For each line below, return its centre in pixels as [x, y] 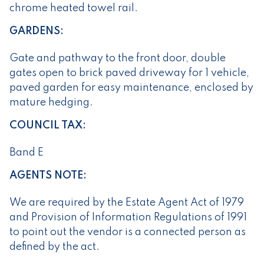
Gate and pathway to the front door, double [118, 59]
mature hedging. [51, 103]
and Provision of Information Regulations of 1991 [128, 218]
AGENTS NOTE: [48, 176]
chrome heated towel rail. [74, 9]
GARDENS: [37, 32]
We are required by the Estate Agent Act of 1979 [127, 203]
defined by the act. [55, 247]
